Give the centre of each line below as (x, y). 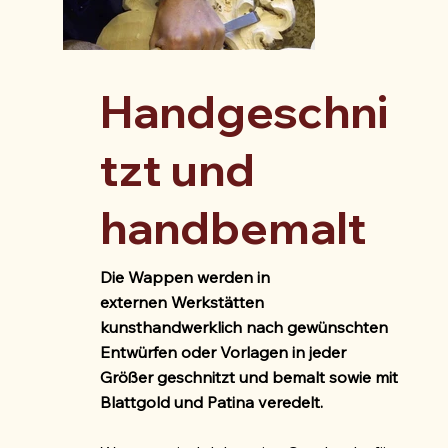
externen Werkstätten (182, 301)
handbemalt (234, 227)
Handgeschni (244, 111)
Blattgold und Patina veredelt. (212, 401)
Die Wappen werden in (185, 276)
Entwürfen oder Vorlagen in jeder (223, 351)
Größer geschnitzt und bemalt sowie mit (249, 376)
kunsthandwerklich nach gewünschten (244, 326)
